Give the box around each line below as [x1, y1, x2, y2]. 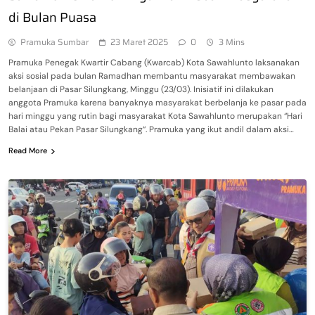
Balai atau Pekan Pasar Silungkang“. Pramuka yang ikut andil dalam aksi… [8, 124, 294, 136]
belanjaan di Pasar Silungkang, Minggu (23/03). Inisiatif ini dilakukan [8, 84, 274, 96]
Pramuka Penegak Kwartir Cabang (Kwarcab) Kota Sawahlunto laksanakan [8, 57, 300, 69]
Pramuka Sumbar [20, 35, 89, 49]
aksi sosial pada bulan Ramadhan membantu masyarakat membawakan [8, 70, 295, 82]
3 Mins [219, 35, 245, 49]
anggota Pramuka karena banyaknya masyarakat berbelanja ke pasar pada [8, 97, 307, 109]
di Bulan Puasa [8, 8, 96, 28]
